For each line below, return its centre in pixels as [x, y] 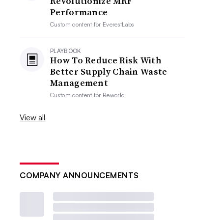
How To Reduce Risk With [106, 60]
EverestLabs [119, 24]
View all [33, 117]
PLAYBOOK [66, 51]
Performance [79, 12]
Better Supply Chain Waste [109, 71]
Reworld [114, 95]
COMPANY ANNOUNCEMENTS [79, 175]
